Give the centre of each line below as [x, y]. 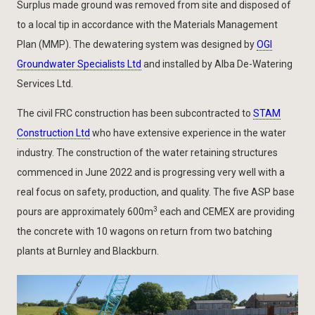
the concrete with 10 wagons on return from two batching [144, 231]
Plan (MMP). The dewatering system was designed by [137, 44]
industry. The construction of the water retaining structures [147, 152]
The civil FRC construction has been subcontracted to [135, 113]
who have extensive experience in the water [188, 133]
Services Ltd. [45, 83]
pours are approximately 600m [85, 211]
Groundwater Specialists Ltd [79, 64]
